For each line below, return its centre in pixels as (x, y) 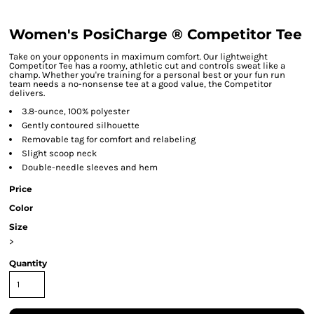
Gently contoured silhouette (81, 125)
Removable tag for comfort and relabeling (109, 139)
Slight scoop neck (59, 153)
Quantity (28, 263)
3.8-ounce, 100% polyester (76, 111)
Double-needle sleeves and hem (90, 167)
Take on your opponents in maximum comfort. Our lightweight (138, 56)
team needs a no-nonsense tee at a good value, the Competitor (141, 84)
